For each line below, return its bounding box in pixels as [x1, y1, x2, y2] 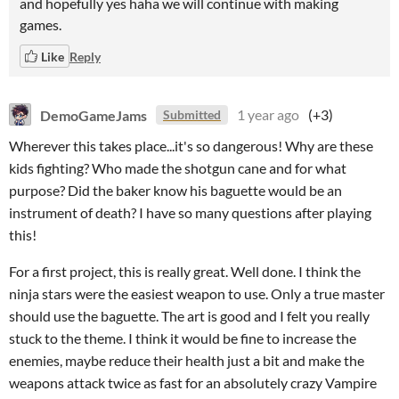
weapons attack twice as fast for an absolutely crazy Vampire [9, 374, 377, 391]
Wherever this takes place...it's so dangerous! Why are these [9, 137, 373, 154]
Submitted [163, 107, 221, 122]
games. [20, 16, 61, 33]
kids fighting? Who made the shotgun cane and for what [9, 159, 346, 176]
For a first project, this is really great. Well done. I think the [9, 263, 361, 280]
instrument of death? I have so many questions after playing [9, 204, 371, 221]
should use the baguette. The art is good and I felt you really [9, 307, 370, 324]
